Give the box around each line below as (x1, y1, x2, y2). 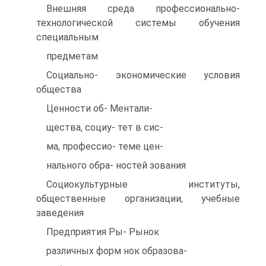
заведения (36, 207, 84, 218)
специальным (36, 31, 99, 43)
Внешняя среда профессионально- (46, 3, 240, 14)
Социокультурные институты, (46, 179, 240, 190)
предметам (46, 50, 98, 62)
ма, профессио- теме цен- (46, 141, 163, 152)
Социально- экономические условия (46, 69, 240, 81)
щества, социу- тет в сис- (46, 122, 163, 133)
